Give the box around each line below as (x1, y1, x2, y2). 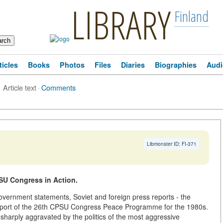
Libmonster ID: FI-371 (147, 140, 197, 147)
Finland (174, 6, 209, 26)
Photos (60, 60, 85, 70)
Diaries (121, 60, 145, 70)
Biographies (155, 60, 197, 70)
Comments (41, 82, 76, 93)
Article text (3, 82, 36, 93)
